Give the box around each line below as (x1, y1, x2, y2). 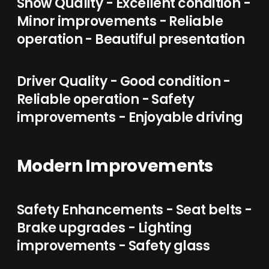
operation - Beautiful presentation (17, 30, 245, 49)
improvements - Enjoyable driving (17, 108, 243, 127)
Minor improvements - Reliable (17, 12, 223, 31)
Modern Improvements (17, 154, 213, 178)
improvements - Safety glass (17, 237, 210, 255)
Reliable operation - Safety (17, 90, 195, 109)
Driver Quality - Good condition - (17, 72, 231, 91)
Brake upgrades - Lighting (17, 219, 192, 237)
